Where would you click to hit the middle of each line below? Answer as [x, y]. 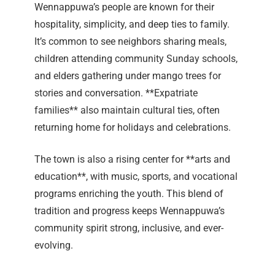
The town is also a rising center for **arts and [132, 160]
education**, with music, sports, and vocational [136, 177]
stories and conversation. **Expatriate [116, 93]
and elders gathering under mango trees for [128, 76]
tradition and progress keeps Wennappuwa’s [130, 211]
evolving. [54, 246]
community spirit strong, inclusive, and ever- [129, 228]
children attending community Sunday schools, [136, 59]
